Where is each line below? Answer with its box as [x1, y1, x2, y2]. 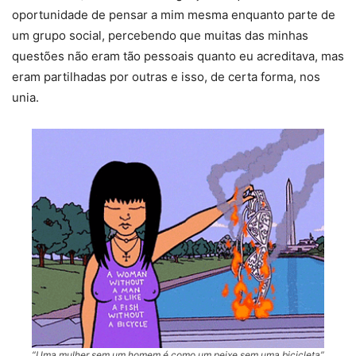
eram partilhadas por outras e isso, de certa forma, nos [12, 69, 320, 85]
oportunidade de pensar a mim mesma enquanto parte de [12, 7, 335, 23]
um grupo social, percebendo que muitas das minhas [12, 28, 308, 44]
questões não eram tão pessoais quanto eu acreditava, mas [12, 48, 344, 64]
